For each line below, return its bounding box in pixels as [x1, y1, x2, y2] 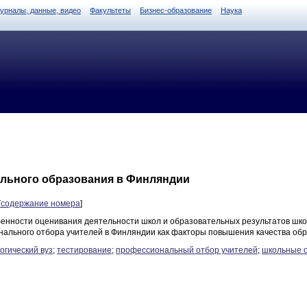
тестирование [57, 245, 112, 255]
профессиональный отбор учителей [116, 245, 258, 255]
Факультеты [90, 6, 131, 14]
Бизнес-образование [140, 6, 212, 14]
